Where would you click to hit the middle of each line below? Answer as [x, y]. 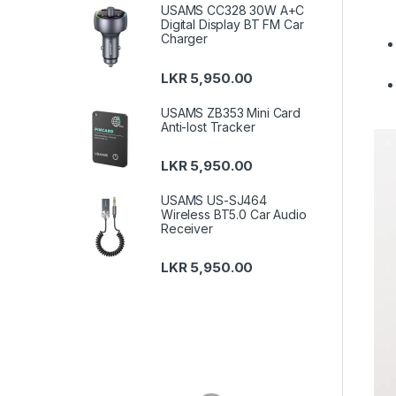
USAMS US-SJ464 [214, 200]
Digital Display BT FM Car [232, 25]
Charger [185, 39]
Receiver [187, 228]
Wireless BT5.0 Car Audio [234, 214]
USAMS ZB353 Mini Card [231, 112]
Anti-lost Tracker [208, 126]
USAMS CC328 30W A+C [233, 11]
